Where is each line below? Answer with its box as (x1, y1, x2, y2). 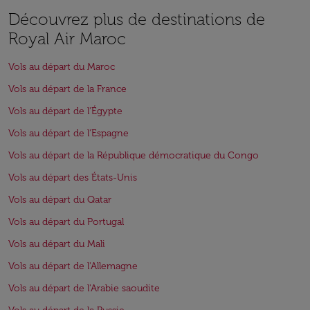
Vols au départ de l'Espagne (8, 127, 129, 140)
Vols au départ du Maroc (8, 61, 115, 73)
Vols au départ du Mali (8, 238, 105, 250)
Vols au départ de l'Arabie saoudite (8, 282, 160, 295)
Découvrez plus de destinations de (8, 9, 265, 30)
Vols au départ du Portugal (8, 216, 124, 228)
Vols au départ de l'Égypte (8, 105, 122, 118)
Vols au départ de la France (8, 83, 127, 95)
